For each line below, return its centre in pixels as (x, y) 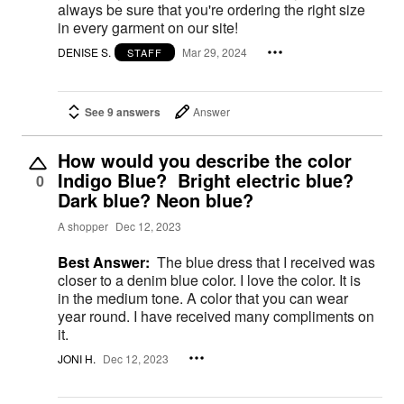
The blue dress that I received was (266, 262)
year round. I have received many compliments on (96, 316)
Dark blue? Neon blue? (156, 199)
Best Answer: (104, 262)
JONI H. (77, 358)
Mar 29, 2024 (215, 52)
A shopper (83, 225)
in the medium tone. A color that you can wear (122, 298)
